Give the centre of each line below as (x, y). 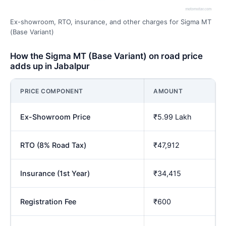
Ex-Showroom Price (55, 117)
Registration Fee (48, 201)
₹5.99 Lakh (173, 117)
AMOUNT (168, 91)
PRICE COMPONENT (52, 91)
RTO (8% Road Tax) (53, 145)
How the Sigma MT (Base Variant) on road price (106, 56)
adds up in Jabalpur (50, 66)
